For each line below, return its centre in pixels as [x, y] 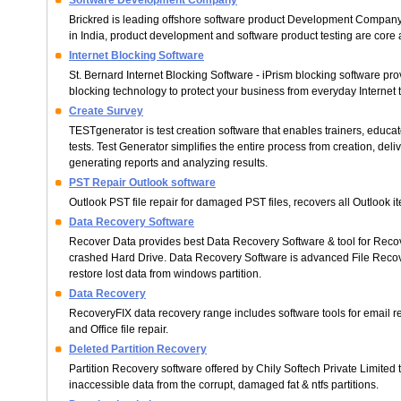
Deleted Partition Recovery [138, 349]
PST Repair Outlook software [142, 183]
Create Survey [106, 111]
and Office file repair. [119, 329]
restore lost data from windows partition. [165, 274]
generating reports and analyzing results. [168, 163]
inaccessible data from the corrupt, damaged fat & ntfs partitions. [224, 385]
